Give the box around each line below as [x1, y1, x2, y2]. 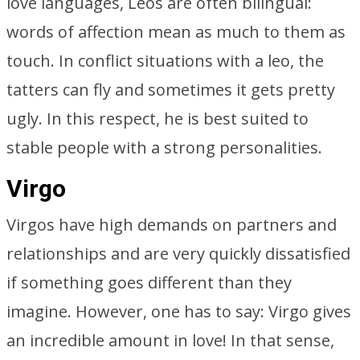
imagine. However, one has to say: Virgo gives [6, 301, 351, 322]
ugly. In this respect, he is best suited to [6, 108, 309, 129]
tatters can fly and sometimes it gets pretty [6, 79, 335, 100]
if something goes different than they [6, 272, 292, 293]
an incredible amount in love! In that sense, [6, 329, 334, 351]
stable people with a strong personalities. [6, 137, 322, 158]
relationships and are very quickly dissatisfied [6, 243, 350, 264]
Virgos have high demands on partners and [6, 214, 337, 235]
